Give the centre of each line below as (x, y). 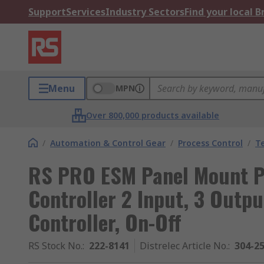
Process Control (210, 143)
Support (47, 12)
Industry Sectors (145, 12)
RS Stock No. (55, 246)
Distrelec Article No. (184, 246)
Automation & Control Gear (108, 143)
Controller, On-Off (105, 222)
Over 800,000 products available (153, 115)
